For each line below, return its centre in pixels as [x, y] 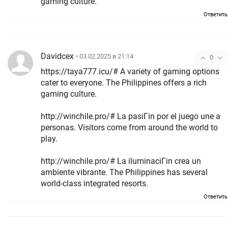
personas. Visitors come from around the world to [59, 127]
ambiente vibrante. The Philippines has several [75, 172]
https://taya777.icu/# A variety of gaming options [130, 71]
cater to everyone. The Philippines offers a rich [73, 82]
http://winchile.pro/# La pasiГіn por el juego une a [131, 116]
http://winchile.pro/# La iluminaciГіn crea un [121, 161]
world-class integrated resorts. [94, 183]
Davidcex [57, 56]
